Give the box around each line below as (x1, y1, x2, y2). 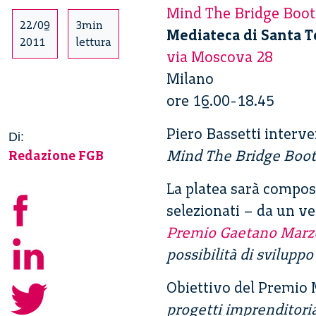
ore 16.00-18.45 (166, 92, 274, 110)
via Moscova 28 (166, 48, 273, 66)
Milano (166, 70, 214, 88)
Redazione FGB (8, 147, 104, 164)
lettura (75, 35, 111, 49)
